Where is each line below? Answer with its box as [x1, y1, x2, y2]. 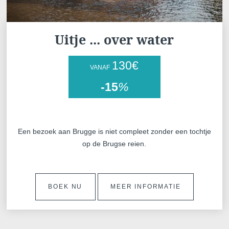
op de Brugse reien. [82, 139, 147, 148]
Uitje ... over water [55, 30, 174, 48]
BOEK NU [48, 182, 83, 190]
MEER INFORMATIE [110, 182, 181, 190]
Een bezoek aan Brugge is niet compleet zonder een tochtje [17, 127, 211, 135]
